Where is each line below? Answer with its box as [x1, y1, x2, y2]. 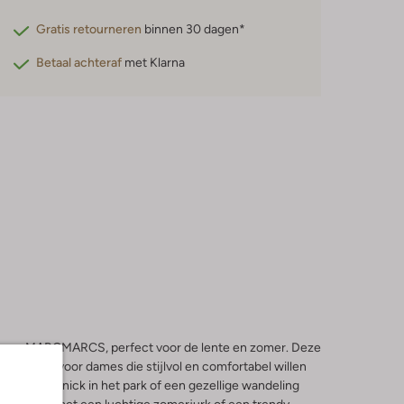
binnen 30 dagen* [142, 22, 246, 36]
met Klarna [122, 55, 186, 69]
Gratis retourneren [36, 22, 142, 36]
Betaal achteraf [36, 55, 123, 69]
